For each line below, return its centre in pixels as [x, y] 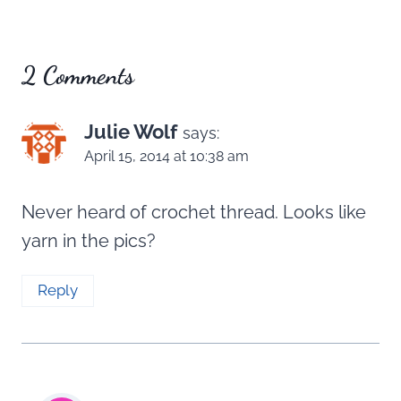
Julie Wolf [131, 131]
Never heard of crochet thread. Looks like [194, 212]
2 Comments [78, 75]
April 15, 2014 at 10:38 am [166, 156]
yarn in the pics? [89, 240]
